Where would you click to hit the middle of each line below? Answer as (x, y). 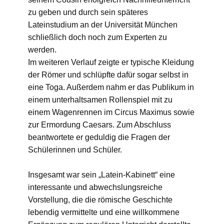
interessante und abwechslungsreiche (95, 187)
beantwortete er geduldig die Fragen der (99, 137)
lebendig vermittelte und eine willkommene (104, 212)
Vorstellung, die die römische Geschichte (100, 199)
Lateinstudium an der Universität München (103, 24)
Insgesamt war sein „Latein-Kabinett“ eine (101, 174)
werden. (42, 49)
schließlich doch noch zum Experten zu (97, 37)
